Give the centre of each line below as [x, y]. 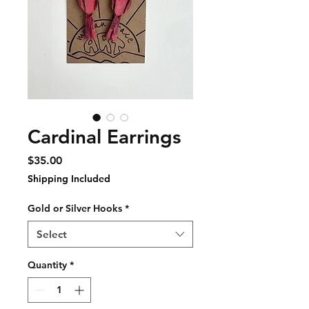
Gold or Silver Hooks [75, 208]
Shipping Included [69, 179]
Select [52, 234]
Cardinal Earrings [104, 137]
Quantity [47, 265]
